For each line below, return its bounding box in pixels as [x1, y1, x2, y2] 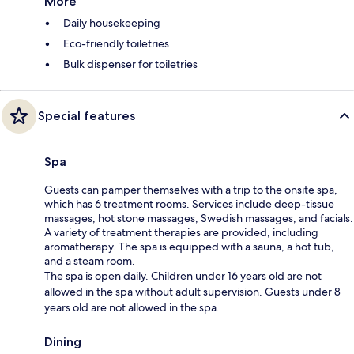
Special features [38, 107, 135, 123]
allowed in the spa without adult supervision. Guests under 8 [44, 284, 341, 299]
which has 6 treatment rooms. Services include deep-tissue [44, 196, 334, 211]
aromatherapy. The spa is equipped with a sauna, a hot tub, [44, 239, 334, 254]
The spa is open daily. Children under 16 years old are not [44, 268, 322, 283]
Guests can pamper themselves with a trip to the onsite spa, [44, 182, 337, 197]
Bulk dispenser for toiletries [63, 56, 198, 71]
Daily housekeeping [63, 15, 160, 30]
